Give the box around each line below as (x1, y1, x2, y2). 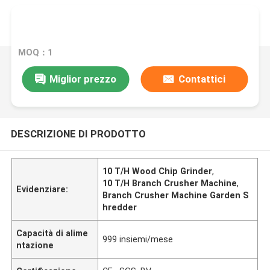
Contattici (178, 72, 225, 85)
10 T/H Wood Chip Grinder (102, 166, 213, 176)
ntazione (16, 240, 54, 250)
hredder (102, 202, 137, 212)
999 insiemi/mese (102, 234, 174, 244)
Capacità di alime (16, 228, 89, 238)
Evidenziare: (16, 184, 69, 194)
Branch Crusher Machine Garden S (102, 190, 250, 200)
